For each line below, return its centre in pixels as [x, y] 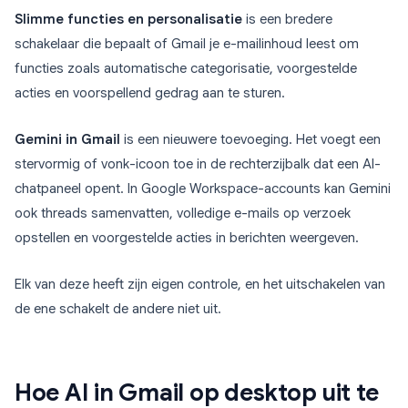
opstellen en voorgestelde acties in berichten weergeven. [187, 238]
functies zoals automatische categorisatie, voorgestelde [186, 69]
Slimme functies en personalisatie [128, 20]
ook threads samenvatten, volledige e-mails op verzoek [183, 214]
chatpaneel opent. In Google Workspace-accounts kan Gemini [203, 189]
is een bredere [287, 20]
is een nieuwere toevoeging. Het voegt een [250, 140]
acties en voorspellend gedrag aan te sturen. [150, 93]
